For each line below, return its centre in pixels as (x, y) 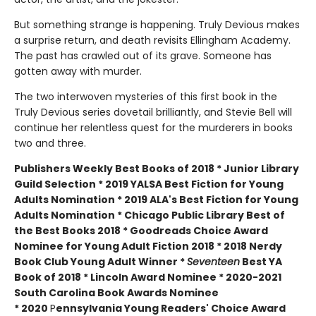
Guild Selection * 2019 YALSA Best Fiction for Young (149, 184)
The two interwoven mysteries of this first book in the (146, 97)
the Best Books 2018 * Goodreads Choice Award (141, 231)
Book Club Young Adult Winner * (101, 262)
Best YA (261, 262)
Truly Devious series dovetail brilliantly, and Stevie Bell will (153, 113)
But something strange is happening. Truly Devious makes (157, 25)
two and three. (50, 144)
